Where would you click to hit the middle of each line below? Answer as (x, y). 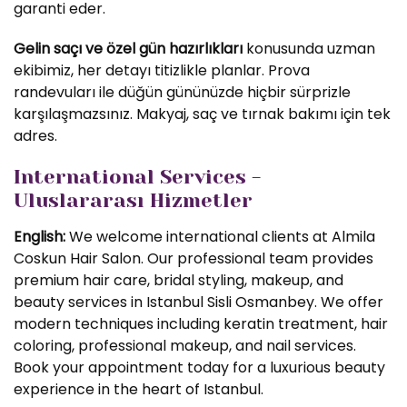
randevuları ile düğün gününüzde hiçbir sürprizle (182, 92)
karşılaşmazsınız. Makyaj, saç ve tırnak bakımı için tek (202, 114)
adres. (35, 136)
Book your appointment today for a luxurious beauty (199, 367)
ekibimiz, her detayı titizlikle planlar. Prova (162, 70)
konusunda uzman (309, 49)
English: (40, 237)
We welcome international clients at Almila (220, 237)
